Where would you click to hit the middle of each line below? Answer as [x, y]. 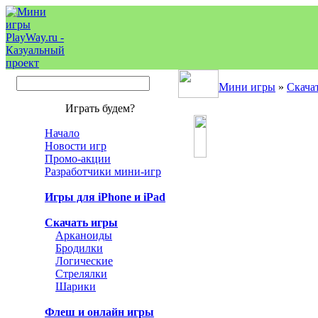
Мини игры [247, 87]
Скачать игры [81, 223]
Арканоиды [84, 235]
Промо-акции [78, 159]
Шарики [76, 286]
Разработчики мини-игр [103, 171]
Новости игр [76, 146]
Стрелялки [81, 274]
